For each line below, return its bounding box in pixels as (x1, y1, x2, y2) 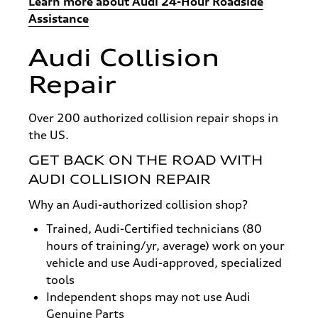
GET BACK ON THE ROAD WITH (28, 151, 263, 168)
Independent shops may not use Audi (46, 289, 251, 304)
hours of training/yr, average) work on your (46, 238, 285, 253)
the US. (28, 127, 69, 142)
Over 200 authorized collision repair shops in (28, 110, 278, 125)
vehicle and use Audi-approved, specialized (46, 255, 282, 270)
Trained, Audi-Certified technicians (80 (46, 221, 262, 236)
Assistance (28, 11, 89, 26)
